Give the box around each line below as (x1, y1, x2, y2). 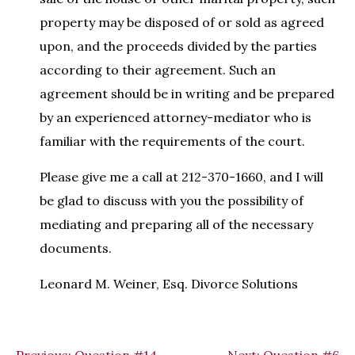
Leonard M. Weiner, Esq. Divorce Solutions (40, 276, 298, 292)
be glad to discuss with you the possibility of (40, 193, 303, 209)
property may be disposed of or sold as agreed (40, 14, 324, 31)
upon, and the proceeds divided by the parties (40, 38, 317, 55)
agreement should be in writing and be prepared (40, 86, 334, 102)
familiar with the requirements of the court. (40, 133, 305, 150)
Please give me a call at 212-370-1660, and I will (40, 169, 323, 185)
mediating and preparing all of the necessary (40, 216, 313, 233)
